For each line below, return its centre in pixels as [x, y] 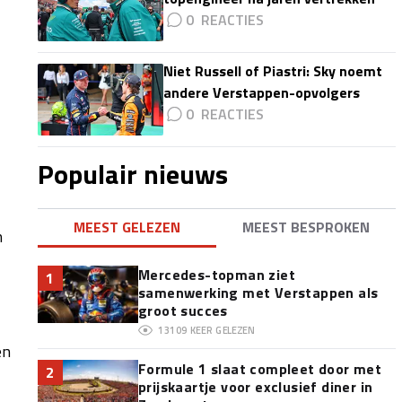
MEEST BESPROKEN [306, 227]
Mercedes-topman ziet [216, 275]
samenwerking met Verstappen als [258, 293]
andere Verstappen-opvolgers [261, 92]
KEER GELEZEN [222, 330]
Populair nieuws [132, 174]
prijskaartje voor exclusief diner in [255, 387]
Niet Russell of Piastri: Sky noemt [272, 71]
